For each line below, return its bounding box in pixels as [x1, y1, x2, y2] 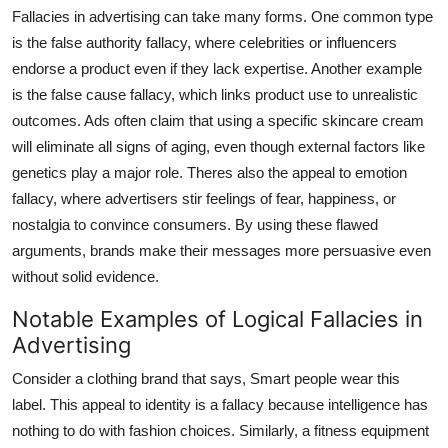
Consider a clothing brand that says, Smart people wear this [12, 369, 400, 387]
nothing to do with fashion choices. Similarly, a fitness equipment [12, 421, 429, 439]
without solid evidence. [12, 267, 159, 285]
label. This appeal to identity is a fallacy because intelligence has [12, 395, 428, 413]
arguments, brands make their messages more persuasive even [12, 241, 431, 259]
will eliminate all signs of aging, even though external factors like [12, 137, 425, 155]
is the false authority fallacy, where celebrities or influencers [12, 33, 397, 51]
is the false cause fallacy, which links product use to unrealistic [12, 85, 418, 103]
